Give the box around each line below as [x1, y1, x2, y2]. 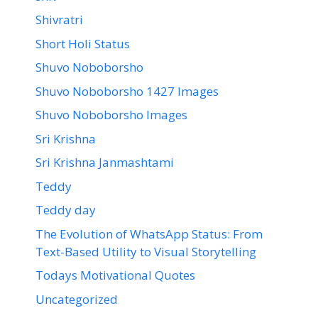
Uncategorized [35, 290, 118, 307]
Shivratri [35, 11, 83, 28]
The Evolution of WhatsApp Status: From [35, 225, 263, 242]
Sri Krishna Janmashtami [35, 154, 174, 171]
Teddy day [35, 202, 96, 219]
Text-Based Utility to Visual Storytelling [35, 243, 256, 260]
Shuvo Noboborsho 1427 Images [35, 82, 219, 99]
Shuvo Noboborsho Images [35, 106, 187, 124]
